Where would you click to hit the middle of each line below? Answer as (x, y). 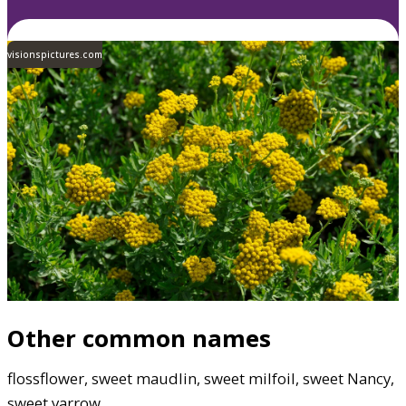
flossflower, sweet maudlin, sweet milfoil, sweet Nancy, (201, 378)
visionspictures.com (55, 54)
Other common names (139, 338)
